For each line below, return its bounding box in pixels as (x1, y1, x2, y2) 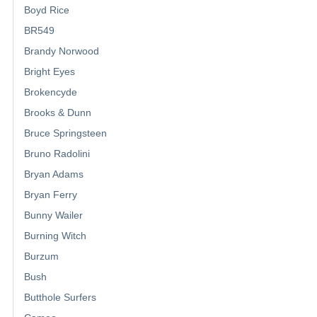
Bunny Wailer (24, 209, 83, 221)
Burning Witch (24, 230, 86, 242)
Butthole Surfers (24, 292, 96, 304)
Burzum (24, 250, 59, 263)
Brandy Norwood (24, 45, 99, 57)
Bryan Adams (24, 168, 83, 180)
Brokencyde (24, 86, 77, 98)
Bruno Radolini (24, 148, 90, 160)
